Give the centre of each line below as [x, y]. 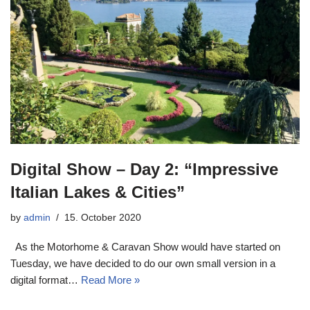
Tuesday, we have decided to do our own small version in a [143, 263]
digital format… [46, 280]
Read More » [110, 280]
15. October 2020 [103, 217]
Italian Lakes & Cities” [98, 192]
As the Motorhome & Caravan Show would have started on [145, 246]
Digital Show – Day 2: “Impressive [144, 169]
